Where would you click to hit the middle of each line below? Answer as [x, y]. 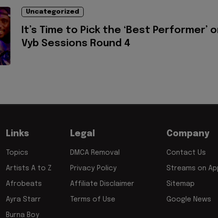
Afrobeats [24, 184]
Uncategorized [53, 12]
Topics [17, 153]
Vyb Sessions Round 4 [77, 43]
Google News [189, 200]
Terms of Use [93, 200]
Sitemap [181, 184]
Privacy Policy [93, 169]
